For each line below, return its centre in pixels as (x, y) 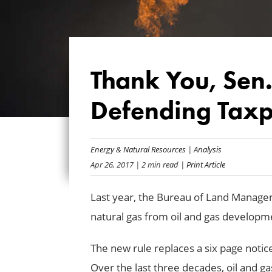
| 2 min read (156, 164)
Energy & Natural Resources (138, 149)
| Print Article (202, 164)
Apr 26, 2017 (112, 164)
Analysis (207, 149)
